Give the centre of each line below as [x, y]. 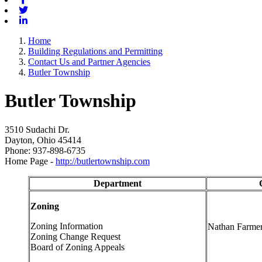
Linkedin [45, 20]
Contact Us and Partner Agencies [89, 62]
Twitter [42, 10]
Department [118, 183]
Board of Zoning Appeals [79, 247]
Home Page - [30, 161]
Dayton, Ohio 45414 [43, 140]
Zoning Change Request [75, 236]
